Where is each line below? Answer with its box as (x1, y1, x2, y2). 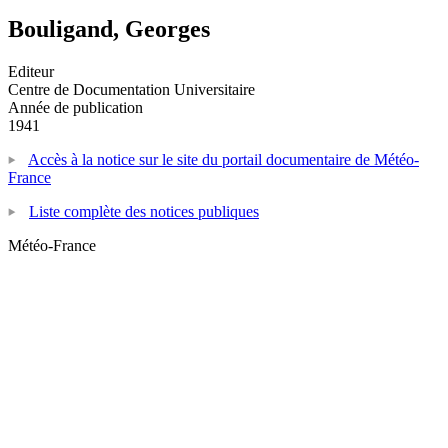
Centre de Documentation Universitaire (8, 80, 255, 98)
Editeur (8, 62, 54, 80)
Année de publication (8, 98, 143, 116)
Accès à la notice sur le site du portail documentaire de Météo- (28, 150, 419, 168)
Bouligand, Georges (8, 15, 210, 42)
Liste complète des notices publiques (29, 202, 259, 220)
